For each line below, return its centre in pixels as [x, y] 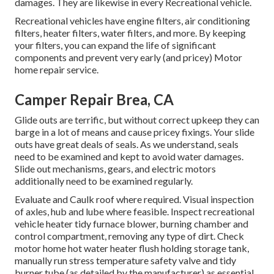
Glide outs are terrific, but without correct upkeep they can [137, 120]
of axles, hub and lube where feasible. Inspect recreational [135, 212]
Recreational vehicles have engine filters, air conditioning [132, 21]
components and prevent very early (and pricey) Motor [128, 57]
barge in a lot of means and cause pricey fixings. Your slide [135, 132]
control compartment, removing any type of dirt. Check [129, 236]
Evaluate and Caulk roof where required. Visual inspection [134, 199]
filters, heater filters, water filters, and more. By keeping [130, 33]
